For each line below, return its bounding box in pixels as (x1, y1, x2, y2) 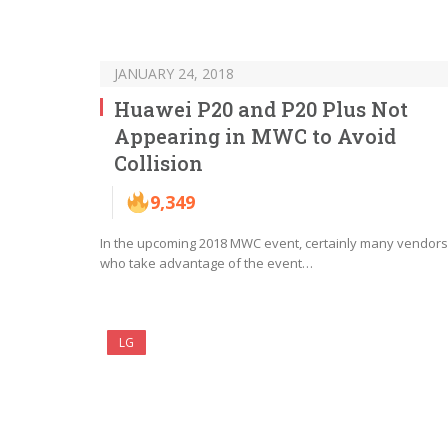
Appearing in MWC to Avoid (114, 122, 396, 149)
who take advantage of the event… (100, 253, 313, 272)
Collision (114, 149, 203, 176)
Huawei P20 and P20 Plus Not (114, 95, 408, 122)
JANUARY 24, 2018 (114, 63, 234, 83)
